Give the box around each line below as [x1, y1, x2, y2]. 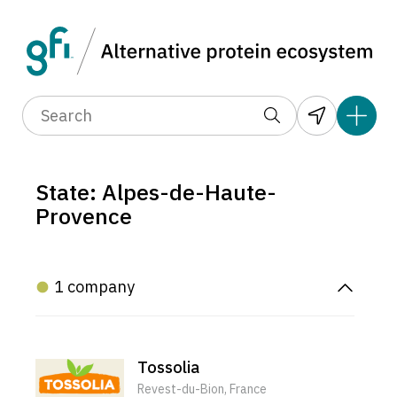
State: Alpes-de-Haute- [35, 177, 276, 207]
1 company [54, 276, 135, 298]
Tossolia [137, 356, 199, 378]
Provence [35, 201, 132, 231]
